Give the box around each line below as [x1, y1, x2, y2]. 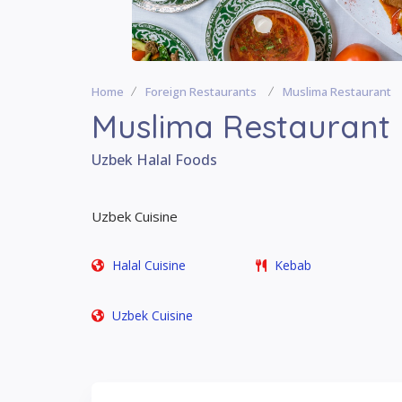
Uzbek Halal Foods [92, 150, 217, 170]
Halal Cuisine [112, 257, 186, 274]
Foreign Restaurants [145, 83, 257, 100]
